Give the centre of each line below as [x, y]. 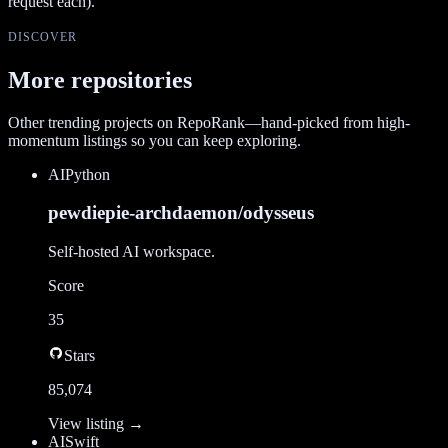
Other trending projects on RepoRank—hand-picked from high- [209, 122]
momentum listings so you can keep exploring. [154, 140]
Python [87, 174]
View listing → [96, 424]
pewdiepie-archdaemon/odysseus [181, 213]
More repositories [100, 79]
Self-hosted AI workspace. [131, 252]
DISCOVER [42, 36]
